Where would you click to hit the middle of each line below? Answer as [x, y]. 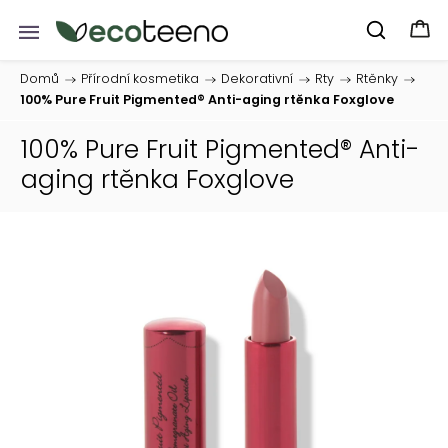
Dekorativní [257, 78]
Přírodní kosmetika [140, 78]
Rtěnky [377, 78]
